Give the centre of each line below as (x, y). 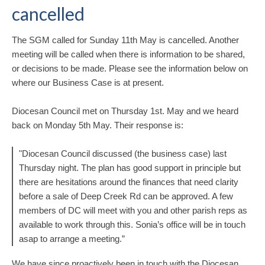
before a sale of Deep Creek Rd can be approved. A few (126, 196)
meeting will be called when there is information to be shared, (128, 54)
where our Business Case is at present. (88, 83)
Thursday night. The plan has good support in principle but (130, 168)
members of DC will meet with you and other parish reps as (133, 210)
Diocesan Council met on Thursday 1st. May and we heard (125, 111)
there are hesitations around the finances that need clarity (129, 182)
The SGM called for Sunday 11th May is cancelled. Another (125, 40)
